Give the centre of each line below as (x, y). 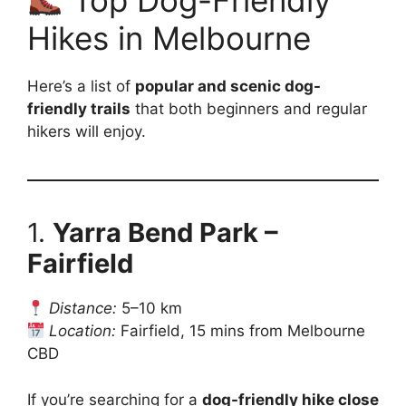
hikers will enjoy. (87, 131)
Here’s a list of (81, 86)
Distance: (83, 308)
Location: (83, 331)
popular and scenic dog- (228, 86)
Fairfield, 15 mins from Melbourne (241, 331)
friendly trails (79, 109)
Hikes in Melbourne (169, 38)
